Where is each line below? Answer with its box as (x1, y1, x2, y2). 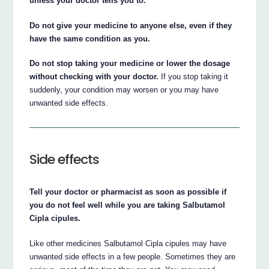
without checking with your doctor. (29, 72, 159, 82)
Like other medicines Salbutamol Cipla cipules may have (29, 238, 227, 248)
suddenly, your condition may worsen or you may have (29, 85, 219, 95)
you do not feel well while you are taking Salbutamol (29, 200, 226, 210)
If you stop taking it (159, 72, 229, 82)
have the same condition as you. (29, 34, 151, 43)
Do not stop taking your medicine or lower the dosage (29, 59, 231, 68)
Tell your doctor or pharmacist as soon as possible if (29, 187, 227, 196)
